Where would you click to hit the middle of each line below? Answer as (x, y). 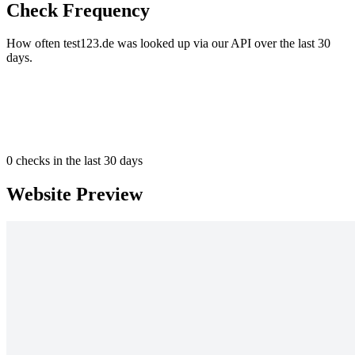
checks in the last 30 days (78, 161)
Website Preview (74, 195)
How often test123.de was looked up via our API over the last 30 (168, 44)
